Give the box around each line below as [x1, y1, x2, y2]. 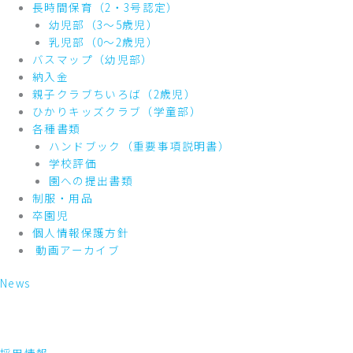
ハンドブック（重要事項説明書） [48, 137, 231, 154]
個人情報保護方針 [32, 224, 129, 240]
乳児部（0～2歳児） [48, 33, 159, 50]
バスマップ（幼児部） [32, 50, 154, 67]
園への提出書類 [48, 172, 134, 188]
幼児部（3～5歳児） [48, 16, 159, 32]
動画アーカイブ [32, 241, 120, 258]
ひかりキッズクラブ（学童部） [32, 102, 203, 119]
